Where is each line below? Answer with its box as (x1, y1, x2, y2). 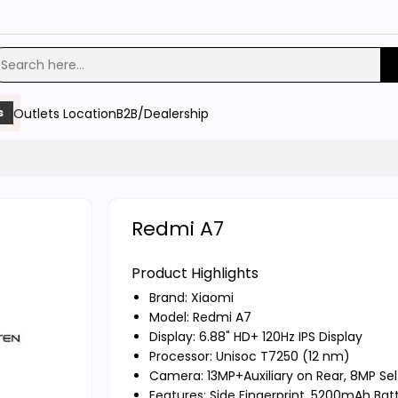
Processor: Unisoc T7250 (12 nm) (148, 346, 350, 365)
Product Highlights (131, 262, 259, 283)
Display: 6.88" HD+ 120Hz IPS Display (148, 327, 362, 346)
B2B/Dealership (116, 104, 209, 123)
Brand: (148, 288, 191, 306)
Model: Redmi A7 (148, 307, 251, 326)
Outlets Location (13, 104, 116, 123)
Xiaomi (190, 288, 234, 306)
